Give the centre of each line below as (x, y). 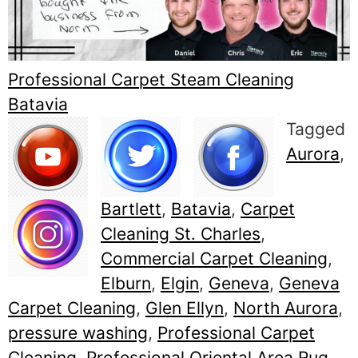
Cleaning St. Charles (181, 234)
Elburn (126, 284)
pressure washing (78, 333)
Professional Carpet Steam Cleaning (151, 80)
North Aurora (286, 308)
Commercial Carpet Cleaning (214, 259)
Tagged (316, 129)
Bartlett (131, 209)
